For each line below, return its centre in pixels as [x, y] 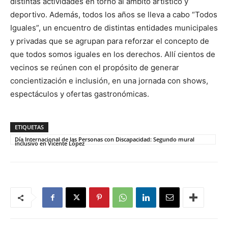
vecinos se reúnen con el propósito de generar [95, 67]
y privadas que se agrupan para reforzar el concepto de [110, 41]
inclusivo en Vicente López [50, 143]
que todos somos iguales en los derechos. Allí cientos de [113, 54]
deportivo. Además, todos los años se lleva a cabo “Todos [114, 15]
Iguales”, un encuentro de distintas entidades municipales [114, 28]
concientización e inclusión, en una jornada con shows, [109, 81]
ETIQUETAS [29, 127]
